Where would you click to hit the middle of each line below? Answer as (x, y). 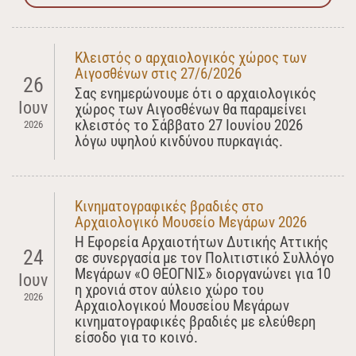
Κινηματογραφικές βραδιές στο (169, 206)
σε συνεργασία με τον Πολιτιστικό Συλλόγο (205, 257)
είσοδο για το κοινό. (136, 337)
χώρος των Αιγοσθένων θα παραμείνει (191, 109)
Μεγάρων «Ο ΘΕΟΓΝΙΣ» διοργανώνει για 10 (203, 273)
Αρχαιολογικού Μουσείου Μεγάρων (182, 305)
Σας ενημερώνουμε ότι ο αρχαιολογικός (195, 93)
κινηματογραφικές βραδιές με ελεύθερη (195, 321)
